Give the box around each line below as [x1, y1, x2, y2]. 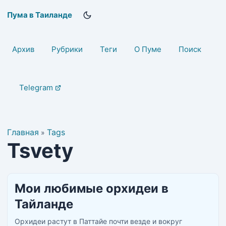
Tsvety [7, 138, 73, 163]
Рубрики [51, 44, 83, 54]
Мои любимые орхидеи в [15, 181, 168, 196]
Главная [7, 127, 39, 137]
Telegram [19, 83, 53, 92]
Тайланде [15, 197, 73, 211]
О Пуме [134, 44, 161, 54]
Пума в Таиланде [7, 10, 72, 20]
